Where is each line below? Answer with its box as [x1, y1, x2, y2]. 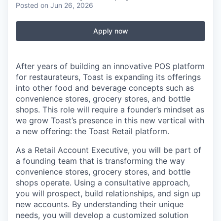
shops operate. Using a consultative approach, [16, 178, 190, 187]
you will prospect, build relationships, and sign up [16, 188, 201, 198]
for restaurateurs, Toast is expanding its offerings [16, 72, 201, 82]
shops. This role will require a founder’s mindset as [16, 105, 204, 114]
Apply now [93, 27, 128, 35]
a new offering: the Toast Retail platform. [16, 126, 169, 136]
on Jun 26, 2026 [40, 1, 93, 9]
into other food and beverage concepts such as [16, 83, 194, 93]
